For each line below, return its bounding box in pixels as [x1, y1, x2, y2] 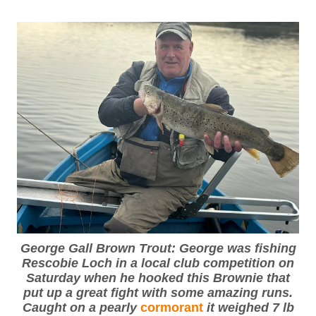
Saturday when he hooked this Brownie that [26, 271, 290, 285]
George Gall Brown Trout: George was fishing [20, 241, 296, 255]
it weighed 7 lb [206, 300, 294, 315]
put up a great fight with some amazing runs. [23, 286, 293, 300]
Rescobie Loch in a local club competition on [22, 256, 294, 270]
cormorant [140, 300, 207, 315]
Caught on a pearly [22, 300, 140, 315]
